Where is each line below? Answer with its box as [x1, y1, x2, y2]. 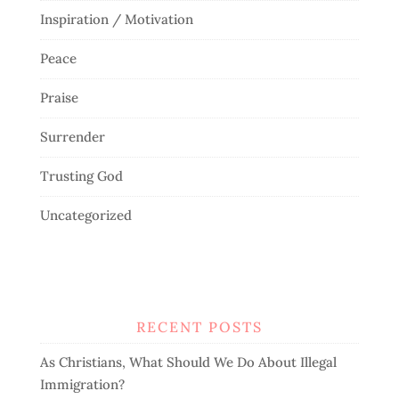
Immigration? [39, 375, 128, 393]
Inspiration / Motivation [39, 11, 193, 28]
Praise [39, 89, 78, 107]
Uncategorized [39, 207, 132, 224]
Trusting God [39, 167, 123, 185]
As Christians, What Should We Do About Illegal [39, 353, 337, 370]
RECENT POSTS [135, 317, 263, 336]
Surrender [39, 128, 105, 146]
